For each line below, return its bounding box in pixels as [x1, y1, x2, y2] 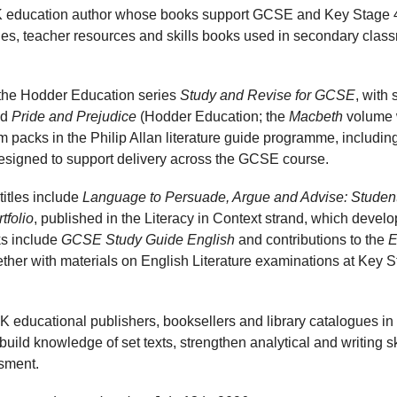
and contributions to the [235, 232, 388, 248]
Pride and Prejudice [12, 109, 136, 125]
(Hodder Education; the [136, 109, 289, 125]
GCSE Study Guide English [61, 232, 235, 248]
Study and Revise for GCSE [180, 88, 355, 104]
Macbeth [289, 109, 343, 125]
